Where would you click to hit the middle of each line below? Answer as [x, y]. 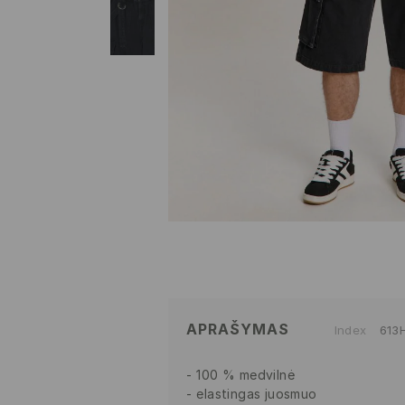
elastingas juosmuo [257, 394]
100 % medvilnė [246, 375]
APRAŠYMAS [238, 330]
